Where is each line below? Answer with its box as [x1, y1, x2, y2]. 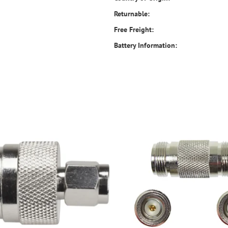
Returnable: [114, 9, 150, 18]
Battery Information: [114, 41, 177, 50]
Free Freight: [114, 25, 154, 34]
